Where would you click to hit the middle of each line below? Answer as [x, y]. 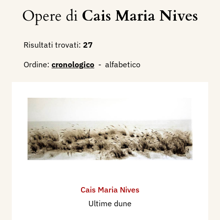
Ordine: [37, 64]
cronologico [73, 64]
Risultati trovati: [52, 44]
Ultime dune [110, 203]
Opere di [52, 16]
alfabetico [123, 64]
